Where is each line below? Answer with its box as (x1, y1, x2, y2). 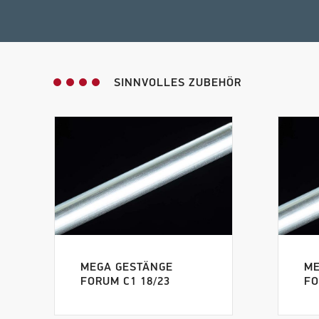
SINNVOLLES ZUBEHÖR (113, 78, 241, 90)
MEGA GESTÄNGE (80, 262, 174, 274)
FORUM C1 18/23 (80, 276, 171, 288)
